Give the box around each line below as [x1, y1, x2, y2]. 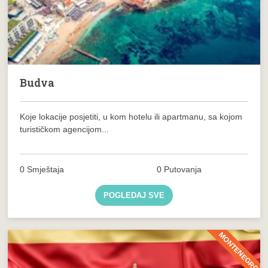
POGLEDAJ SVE [103, 190, 165, 200]
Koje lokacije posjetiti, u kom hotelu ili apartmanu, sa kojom [20, 111, 243, 121]
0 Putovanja [157, 164, 202, 174]
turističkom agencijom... [20, 124, 109, 134]
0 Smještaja [20, 164, 65, 174]
